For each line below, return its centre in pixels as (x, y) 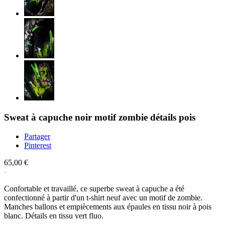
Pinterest (38, 146)
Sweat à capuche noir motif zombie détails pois (100, 117)
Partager (37, 137)
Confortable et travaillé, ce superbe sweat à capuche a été (94, 189)
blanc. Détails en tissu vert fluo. (54, 216)
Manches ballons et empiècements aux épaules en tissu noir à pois (108, 207)
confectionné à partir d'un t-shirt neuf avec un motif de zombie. (103, 198)
